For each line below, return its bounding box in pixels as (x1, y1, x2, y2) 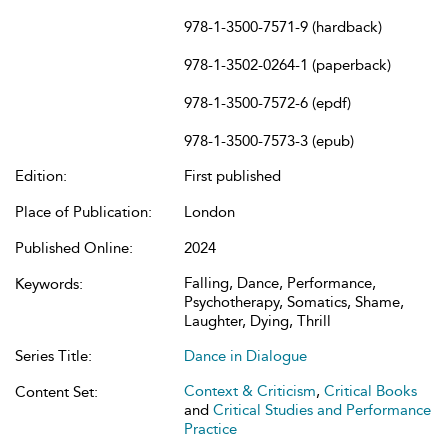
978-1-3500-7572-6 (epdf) (184, 94, 351, 112)
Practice (184, 420, 237, 438)
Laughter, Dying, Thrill (184, 312, 331, 330)
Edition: (15, 167, 67, 185)
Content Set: (15, 383, 98, 401)
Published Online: (15, 239, 133, 257)
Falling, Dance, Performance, (184, 274, 376, 292)
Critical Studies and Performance (213, 401, 431, 419)
